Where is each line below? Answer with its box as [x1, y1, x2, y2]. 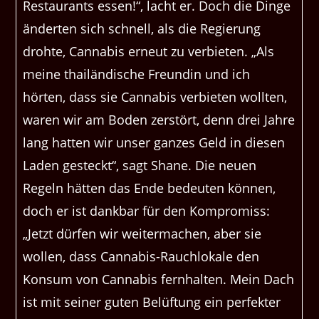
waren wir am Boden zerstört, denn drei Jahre [23, 111, 296, 129]
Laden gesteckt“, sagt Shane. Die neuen [23, 157, 257, 174]
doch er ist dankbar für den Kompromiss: [23, 202, 271, 220]
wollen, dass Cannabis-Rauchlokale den [23, 248, 260, 266]
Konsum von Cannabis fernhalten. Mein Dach [23, 271, 295, 288]
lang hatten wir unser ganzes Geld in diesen [23, 134, 286, 152]
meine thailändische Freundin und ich [23, 66, 251, 83]
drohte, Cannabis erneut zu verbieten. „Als [23, 43, 275, 61]
